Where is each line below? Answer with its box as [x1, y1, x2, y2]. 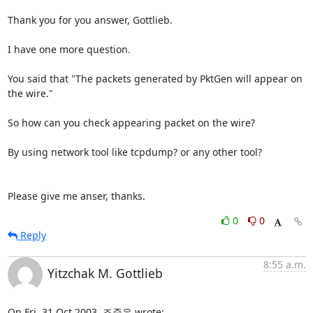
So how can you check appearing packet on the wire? [7, 116, 255, 129]
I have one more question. [7, 43, 131, 56]
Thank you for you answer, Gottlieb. [7, 13, 173, 27]
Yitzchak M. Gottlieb [47, 265, 163, 282]
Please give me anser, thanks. [7, 189, 145, 203]
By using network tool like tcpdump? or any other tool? [7, 145, 262, 159]
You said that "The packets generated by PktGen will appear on [7, 72, 303, 85]
